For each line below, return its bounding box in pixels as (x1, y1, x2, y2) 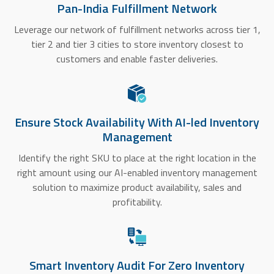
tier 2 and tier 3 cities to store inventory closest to (31, 37, 243, 52)
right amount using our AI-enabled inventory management (17, 165, 257, 180)
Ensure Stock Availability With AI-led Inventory (15, 113, 259, 132)
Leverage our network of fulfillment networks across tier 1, (13, 22, 261, 37)
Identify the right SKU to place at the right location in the (18, 150, 256, 166)
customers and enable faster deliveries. (56, 51, 218, 67)
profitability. (112, 194, 162, 210)
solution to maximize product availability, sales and (32, 180, 242, 195)
